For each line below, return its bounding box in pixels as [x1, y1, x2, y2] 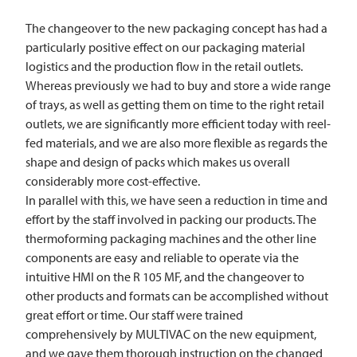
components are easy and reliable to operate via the [25, 249, 299, 266]
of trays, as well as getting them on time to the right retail [25, 96, 324, 113]
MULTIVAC [135, 326, 190, 343]
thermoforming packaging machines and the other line [25, 230, 316, 247]
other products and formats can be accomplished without [25, 288, 328, 304]
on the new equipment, [190, 326, 316, 343]
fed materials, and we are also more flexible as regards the [25, 135, 328, 151]
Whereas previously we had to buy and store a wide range [25, 77, 331, 94]
